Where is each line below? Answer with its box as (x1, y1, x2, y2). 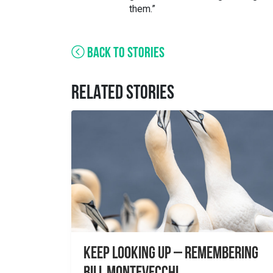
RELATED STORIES (71, 84, 174, 104)
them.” (129, 3, 155, 15)
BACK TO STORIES (85, 46, 165, 61)
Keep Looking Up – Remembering (83, 246, 258, 263)
